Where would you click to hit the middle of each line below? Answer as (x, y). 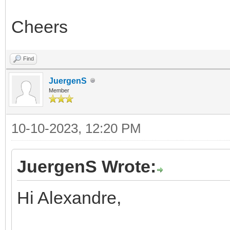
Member (59, 90)
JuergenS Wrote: (87, 166)
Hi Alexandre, (69, 197)
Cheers (40, 26)
